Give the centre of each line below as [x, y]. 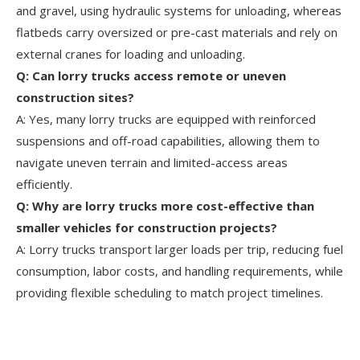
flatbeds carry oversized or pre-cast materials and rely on [177, 33]
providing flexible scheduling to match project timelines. [170, 293]
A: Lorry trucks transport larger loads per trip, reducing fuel [180, 250]
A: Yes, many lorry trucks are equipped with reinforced [166, 119]
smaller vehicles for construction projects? [147, 228]
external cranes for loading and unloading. [131, 54]
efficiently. [44, 184]
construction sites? [75, 98]
